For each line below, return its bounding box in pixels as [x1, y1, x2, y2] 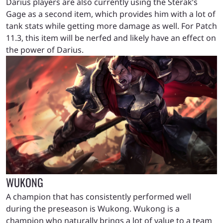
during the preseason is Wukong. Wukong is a [6, 203, 180, 215]
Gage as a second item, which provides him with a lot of [6, 8, 216, 19]
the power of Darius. [6, 44, 86, 55]
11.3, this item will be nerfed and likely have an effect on [6, 32, 216, 43]
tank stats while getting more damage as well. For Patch [6, 20, 217, 31]
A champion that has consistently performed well [6, 191, 191, 203]
